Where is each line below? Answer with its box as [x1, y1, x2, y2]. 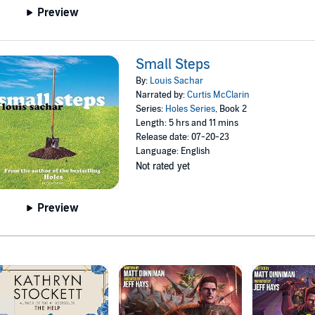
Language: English [136, 146, 211, 157]
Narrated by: [136, 89, 188, 101]
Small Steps [136, 56, 211, 74]
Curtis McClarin [187, 89, 250, 101]
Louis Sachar [150, 75, 204, 87]
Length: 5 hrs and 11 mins [136, 117, 239, 129]
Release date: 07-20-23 [136, 131, 230, 143]
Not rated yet [136, 160, 191, 173]
